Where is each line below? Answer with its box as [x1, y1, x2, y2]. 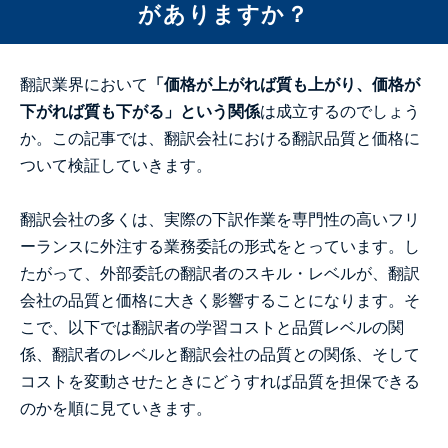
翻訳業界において [20, 75, 148, 93]
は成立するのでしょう [260, 102, 420, 120]
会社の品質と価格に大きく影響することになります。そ [20, 291, 420, 309]
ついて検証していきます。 [20, 156, 212, 174]
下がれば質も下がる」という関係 [20, 102, 260, 120]
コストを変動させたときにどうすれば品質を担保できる [20, 372, 420, 390]
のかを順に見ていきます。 [20, 399, 212, 417]
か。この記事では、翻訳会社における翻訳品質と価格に [20, 129, 420, 147]
